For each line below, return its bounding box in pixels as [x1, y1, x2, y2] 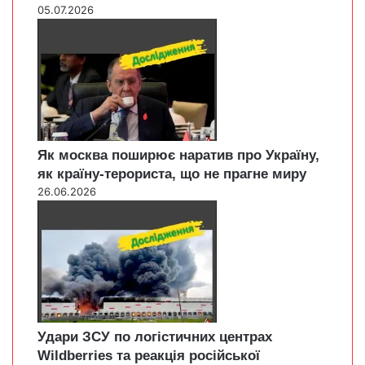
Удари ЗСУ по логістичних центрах [37, 329, 272, 345]
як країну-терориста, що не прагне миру [37, 166, 306, 182]
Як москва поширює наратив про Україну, [37, 147, 319, 164]
